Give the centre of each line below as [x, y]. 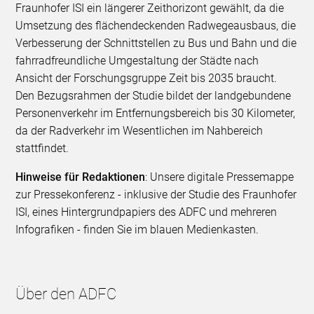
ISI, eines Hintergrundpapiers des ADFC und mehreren [146, 212]
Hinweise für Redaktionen [81, 177]
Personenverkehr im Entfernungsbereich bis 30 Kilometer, [156, 114]
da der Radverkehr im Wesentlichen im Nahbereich [139, 131]
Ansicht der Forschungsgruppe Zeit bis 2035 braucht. [146, 78]
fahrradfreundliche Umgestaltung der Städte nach [137, 61]
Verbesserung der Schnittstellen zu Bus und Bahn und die [156, 43]
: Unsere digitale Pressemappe [220, 177]
